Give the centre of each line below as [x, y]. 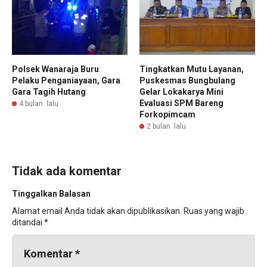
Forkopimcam [167, 115]
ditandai [28, 223]
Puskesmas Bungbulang [187, 81]
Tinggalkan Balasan [51, 194]
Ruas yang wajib [214, 211]
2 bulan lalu [166, 127]
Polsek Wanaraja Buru [55, 69]
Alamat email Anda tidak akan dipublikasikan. [97, 211]
